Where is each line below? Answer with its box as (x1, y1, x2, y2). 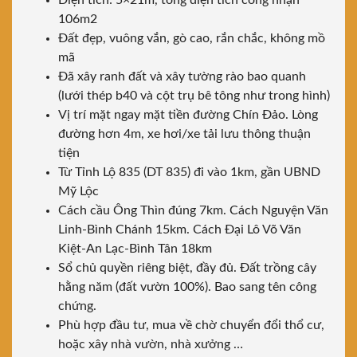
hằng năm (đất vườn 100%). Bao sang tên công (58, 280, 316, 294)
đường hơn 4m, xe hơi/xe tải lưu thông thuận (58, 127, 311, 141)
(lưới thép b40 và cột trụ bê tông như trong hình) (58, 89, 330, 103)
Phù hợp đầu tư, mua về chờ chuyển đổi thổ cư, (58, 319, 324, 332)
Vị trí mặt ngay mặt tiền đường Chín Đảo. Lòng (58, 108, 318, 122)
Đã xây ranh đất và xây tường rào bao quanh (58, 70, 306, 84)
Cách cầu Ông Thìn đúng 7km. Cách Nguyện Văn (58, 204, 328, 218)
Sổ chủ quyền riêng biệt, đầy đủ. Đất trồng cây (58, 261, 316, 275)
